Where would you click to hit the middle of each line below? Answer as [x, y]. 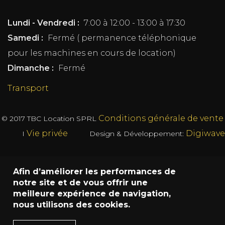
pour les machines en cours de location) [92, 53]
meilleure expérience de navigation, [92, 194]
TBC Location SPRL [62, 118]
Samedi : [25, 38]
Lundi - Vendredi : [43, 23]
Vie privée [47, 133]
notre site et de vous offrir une [81, 183]
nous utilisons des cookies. [72, 205]
